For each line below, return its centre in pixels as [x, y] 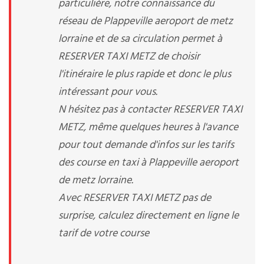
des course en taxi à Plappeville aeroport [148, 163]
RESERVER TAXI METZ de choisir [129, 57]
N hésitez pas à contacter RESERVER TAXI [150, 110]
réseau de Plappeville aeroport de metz [146, 22]
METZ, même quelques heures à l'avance [148, 128]
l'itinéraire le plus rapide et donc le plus [145, 75]
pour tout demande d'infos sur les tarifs [146, 145]
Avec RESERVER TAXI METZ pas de [135, 198]
